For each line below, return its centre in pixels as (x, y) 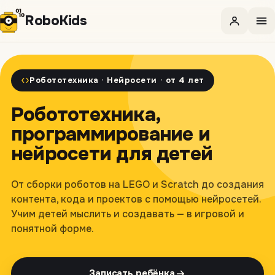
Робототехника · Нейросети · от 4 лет (117, 80)
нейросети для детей (112, 154)
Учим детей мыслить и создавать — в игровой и (128, 214)
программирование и (110, 134)
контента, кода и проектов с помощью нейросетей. (136, 199)
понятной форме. (52, 229)
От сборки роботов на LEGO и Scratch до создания (137, 184)
